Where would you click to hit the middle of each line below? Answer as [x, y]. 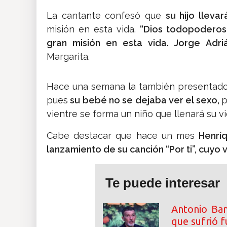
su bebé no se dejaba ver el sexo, [145, 100]
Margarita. [68, 57]
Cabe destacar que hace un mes [123, 136]
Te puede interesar [163, 183]
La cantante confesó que [106, 16]
